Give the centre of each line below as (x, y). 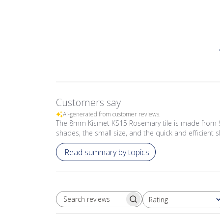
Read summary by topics (107, 152)
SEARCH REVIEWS (128, 203)
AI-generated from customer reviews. (112, 114)
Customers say (88, 102)
